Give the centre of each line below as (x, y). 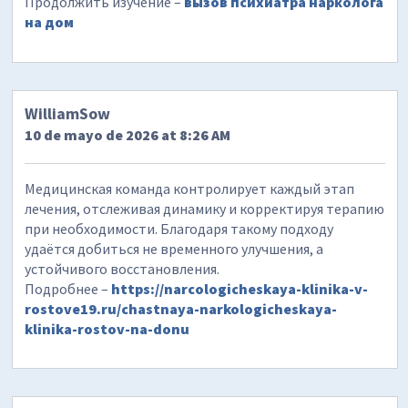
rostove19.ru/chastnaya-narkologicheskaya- (181, 308)
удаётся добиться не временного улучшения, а (174, 248)
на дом (50, 22)
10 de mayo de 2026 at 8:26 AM (128, 134)
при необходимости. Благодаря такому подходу (179, 228)
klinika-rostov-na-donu (107, 328)
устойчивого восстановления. (122, 268)
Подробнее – (68, 288)
